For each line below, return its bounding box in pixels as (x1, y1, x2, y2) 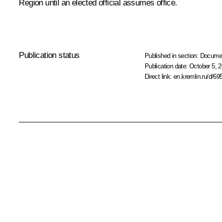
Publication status (19, 50, 80, 60)
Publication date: (144, 62, 190, 70)
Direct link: (144, 72, 174, 80)
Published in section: (144, 52, 200, 59)
